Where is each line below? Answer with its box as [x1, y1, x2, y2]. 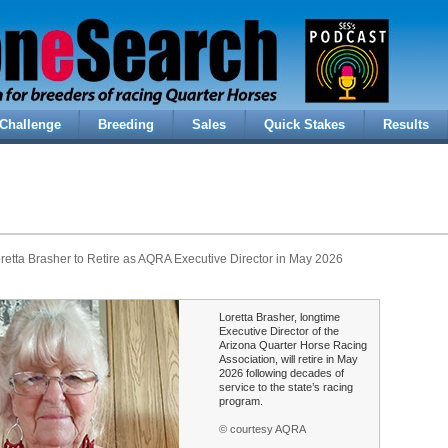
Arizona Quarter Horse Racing [219, 339, 367, 351]
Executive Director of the [219, 325, 339, 337]
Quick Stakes [264, 117, 345, 133]
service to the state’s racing [219, 381, 353, 393]
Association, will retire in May [219, 353, 358, 365]
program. [219, 395, 263, 407]
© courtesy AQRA [219, 423, 306, 435]
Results [383, 117, 429, 133]
